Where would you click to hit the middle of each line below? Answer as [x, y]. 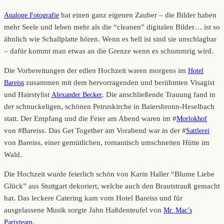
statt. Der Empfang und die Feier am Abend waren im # [90, 118]
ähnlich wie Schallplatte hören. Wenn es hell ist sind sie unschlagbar [110, 39]
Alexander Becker [77, 94]
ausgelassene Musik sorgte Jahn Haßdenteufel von [84, 210]
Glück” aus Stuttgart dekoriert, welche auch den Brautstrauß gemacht [112, 186]
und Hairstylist [28, 94]
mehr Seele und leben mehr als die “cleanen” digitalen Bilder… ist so [112, 27]
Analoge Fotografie [31, 15]
